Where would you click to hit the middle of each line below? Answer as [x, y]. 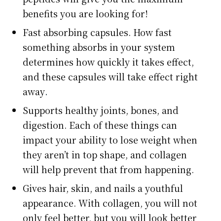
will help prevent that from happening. [110, 169]
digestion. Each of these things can [100, 125]
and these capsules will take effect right [110, 76]
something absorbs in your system [99, 47]
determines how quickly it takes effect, [109, 61]
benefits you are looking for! [86, 13]
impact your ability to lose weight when [110, 139]
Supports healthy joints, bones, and [101, 110]
